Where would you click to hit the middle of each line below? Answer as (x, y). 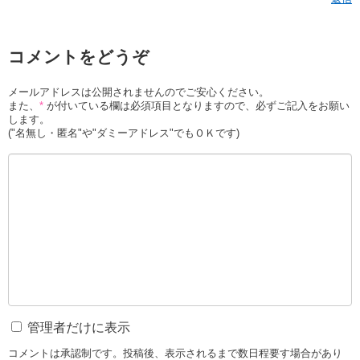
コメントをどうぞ (79, 57)
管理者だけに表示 (77, 327)
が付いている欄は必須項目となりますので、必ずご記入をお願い (196, 106)
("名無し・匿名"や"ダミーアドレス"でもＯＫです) (124, 133)
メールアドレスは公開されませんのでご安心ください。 (139, 92)
